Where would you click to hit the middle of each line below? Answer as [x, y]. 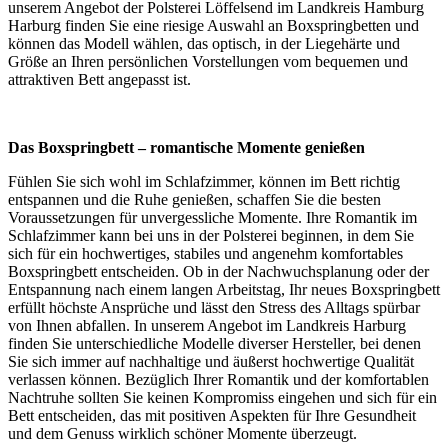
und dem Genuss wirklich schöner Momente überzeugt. [182, 433]
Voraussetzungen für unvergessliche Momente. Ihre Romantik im [212, 217]
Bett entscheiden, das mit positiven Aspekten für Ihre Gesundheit [212, 415]
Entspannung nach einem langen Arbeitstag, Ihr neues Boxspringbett [224, 289]
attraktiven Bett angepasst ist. [99, 79]
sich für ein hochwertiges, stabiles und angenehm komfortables [205, 253]
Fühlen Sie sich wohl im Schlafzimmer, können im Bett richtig [204, 181]
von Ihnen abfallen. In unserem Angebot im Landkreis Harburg [207, 325]
